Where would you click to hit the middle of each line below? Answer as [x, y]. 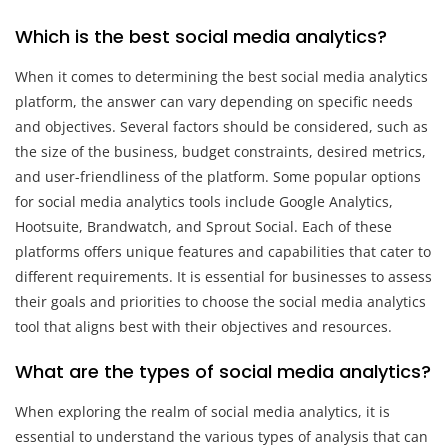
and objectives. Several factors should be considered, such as [221, 126]
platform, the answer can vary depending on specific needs [214, 101]
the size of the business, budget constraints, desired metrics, [220, 151]
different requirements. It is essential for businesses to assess [223, 276]
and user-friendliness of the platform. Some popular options [218, 176]
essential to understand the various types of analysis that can [221, 436]
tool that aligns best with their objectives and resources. [203, 326]
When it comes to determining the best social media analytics [221, 76]
